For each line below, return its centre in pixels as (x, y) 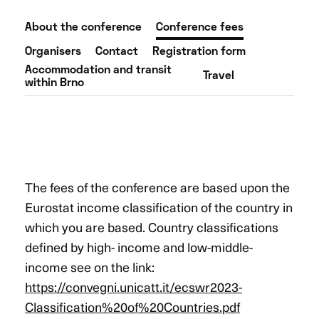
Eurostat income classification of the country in (159, 206)
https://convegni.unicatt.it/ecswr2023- (134, 286)
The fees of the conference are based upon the (157, 187)
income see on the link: (90, 266)
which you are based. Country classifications (152, 226)
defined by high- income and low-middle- (139, 246)
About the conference (83, 28)
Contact (117, 52)
